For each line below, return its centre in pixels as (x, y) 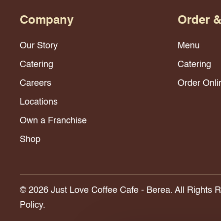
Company (47, 21)
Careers (36, 84)
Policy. (33, 205)
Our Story (39, 46)
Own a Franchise (53, 121)
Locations (39, 102)
